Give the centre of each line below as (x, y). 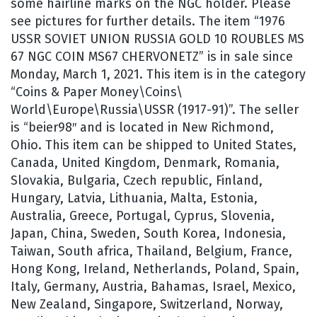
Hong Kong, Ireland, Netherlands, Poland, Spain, (155, 269)
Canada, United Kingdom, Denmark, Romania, (145, 162)
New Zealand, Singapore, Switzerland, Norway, (147, 304)
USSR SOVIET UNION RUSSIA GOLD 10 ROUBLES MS (157, 39)
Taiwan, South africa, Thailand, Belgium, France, (151, 251)
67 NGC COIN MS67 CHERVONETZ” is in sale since (152, 56)
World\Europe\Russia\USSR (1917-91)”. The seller (155, 109)
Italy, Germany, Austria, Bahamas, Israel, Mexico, (153, 286)
